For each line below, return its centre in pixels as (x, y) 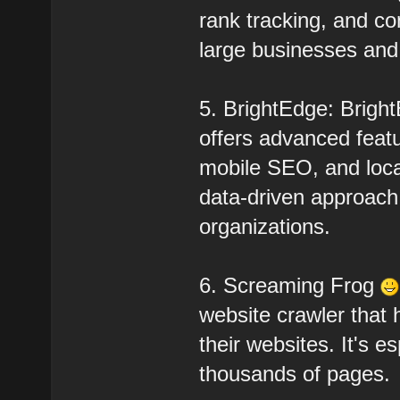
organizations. (265, 226)
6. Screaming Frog (290, 285)
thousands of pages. (295, 373)
